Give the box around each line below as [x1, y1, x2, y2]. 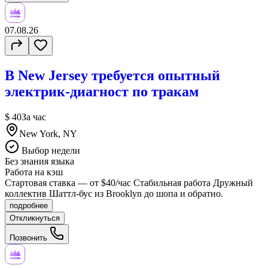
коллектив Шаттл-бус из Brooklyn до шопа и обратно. [5, 188, 223, 199]
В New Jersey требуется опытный [5, 67, 220, 83]
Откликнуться [10, 213, 60, 223]
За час [22, 111, 46, 122]
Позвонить [10, 233, 50, 242]
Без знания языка [5, 156, 74, 166]
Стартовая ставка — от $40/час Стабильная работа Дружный [5, 177, 253, 188]
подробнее [10, 200, 48, 210]
